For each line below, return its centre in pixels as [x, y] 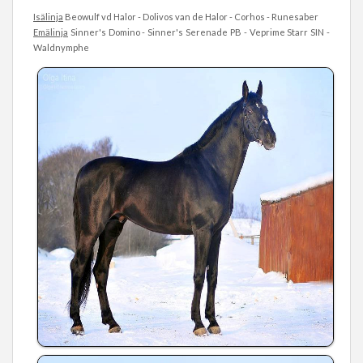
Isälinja [48, 17]
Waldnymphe [61, 47]
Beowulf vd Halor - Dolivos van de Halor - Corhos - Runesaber [191, 17]
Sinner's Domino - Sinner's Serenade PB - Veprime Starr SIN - [199, 32]
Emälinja [51, 32]
